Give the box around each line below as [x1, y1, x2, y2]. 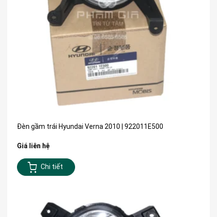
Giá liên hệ [17, 141, 50, 150]
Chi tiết [40, 163, 63, 171]
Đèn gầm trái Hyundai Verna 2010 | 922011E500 [17, 122, 163, 130]
